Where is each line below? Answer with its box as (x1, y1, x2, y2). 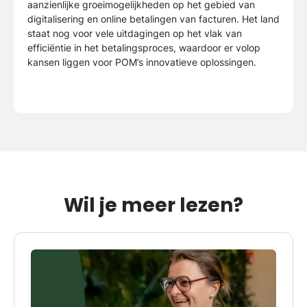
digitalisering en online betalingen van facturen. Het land (27, 13, 280, 25)
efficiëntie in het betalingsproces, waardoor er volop (27, 42, 260, 54)
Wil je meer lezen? (64, 192, 243, 219)
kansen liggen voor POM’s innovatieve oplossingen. (27, 56, 256, 69)
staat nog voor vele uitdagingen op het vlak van (27, 27, 242, 40)
